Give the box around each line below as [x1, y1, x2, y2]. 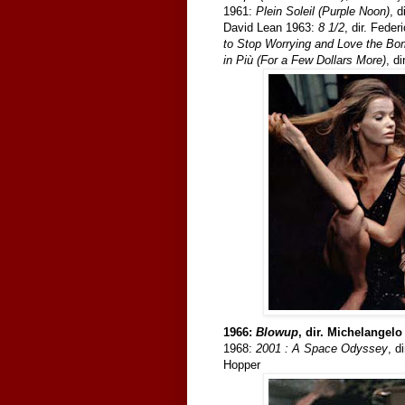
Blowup [256, 325, 298, 339]
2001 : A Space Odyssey [256, 341, 388, 355]
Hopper [223, 357, 260, 372]
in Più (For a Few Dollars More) [223, 52, 386, 67]
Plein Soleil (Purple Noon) [256, 4, 390, 18]
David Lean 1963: [223, 20, 318, 34]
